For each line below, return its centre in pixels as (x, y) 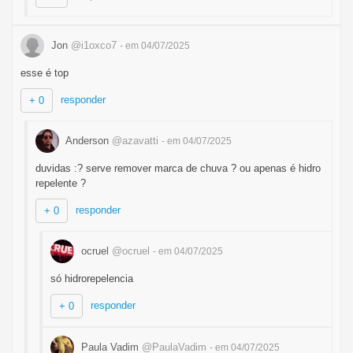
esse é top (45, 73)
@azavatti (135, 140)
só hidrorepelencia (92, 279)
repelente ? (61, 183)
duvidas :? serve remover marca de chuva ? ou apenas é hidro (178, 168)
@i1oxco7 (94, 45)
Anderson (87, 140)
